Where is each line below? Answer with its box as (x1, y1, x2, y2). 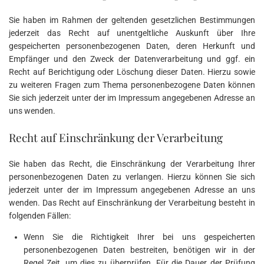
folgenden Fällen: (9, 210, 71, 220)
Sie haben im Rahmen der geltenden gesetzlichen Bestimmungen (9, 15, 255, 25)
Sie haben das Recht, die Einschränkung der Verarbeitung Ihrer (9, 159, 255, 169)
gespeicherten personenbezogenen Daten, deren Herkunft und (9, 41, 255, 51)
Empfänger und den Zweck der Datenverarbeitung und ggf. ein (9, 54, 255, 64)
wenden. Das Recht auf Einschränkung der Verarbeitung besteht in (9, 197, 255, 207)
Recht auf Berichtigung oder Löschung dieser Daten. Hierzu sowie (9, 67, 255, 77)
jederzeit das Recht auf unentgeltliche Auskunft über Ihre (9, 28, 255, 38)
